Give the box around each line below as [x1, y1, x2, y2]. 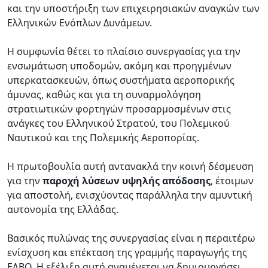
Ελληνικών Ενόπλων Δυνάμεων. [7, 16, 152, 29]
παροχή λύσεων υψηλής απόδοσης [42, 173, 211, 187]
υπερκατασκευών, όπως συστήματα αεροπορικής [7, 73, 234, 87]
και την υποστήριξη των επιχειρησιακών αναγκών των [7, 1, 260, 15]
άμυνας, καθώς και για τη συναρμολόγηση [7, 87, 201, 101]
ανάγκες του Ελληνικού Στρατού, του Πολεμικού [7, 116, 230, 130]
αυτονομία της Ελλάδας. [7, 202, 118, 216]
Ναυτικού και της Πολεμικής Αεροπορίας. [7, 130, 202, 144]
